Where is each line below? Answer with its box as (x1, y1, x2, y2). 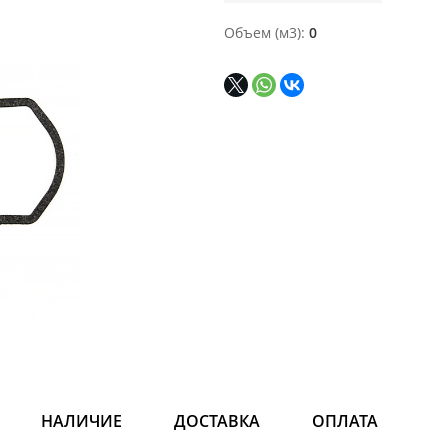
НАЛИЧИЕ (41, 410, 122, 432)
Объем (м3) (224, 23, 301, 42)
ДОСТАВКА (174, 410, 260, 432)
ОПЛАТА (312, 410, 378, 432)
